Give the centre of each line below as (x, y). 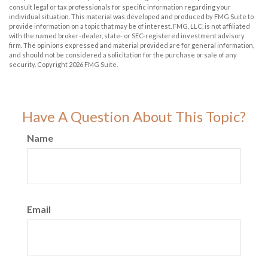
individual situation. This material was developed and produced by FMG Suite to (131, 17)
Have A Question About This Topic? (134, 117)
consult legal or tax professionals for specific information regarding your (120, 7)
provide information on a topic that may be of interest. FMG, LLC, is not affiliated (130, 26)
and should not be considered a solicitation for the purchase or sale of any (123, 55)
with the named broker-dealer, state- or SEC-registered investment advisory (127, 36)
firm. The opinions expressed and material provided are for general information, (132, 45)
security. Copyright (39, 65)
